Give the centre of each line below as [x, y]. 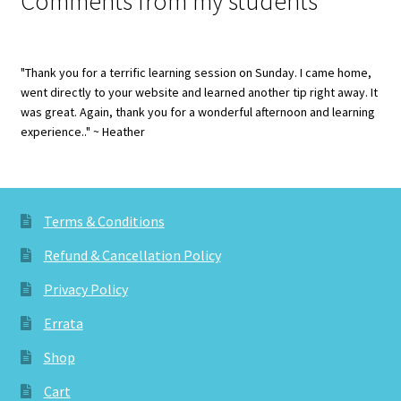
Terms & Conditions [104, 221]
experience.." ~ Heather [82, 131]
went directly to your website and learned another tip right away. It [199, 92]
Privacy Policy [85, 289]
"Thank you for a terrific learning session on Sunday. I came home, [196, 72]
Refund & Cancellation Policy [132, 255]
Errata [63, 323]
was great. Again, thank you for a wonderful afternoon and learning [197, 111]
